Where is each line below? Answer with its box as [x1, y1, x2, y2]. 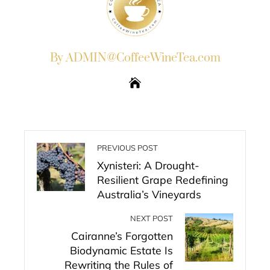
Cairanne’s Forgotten [71, 229, 173, 242]
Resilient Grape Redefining [97, 173, 228, 186]
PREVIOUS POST [97, 143, 158, 152]
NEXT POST [130, 213, 173, 223]
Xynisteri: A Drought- [97, 159, 199, 172]
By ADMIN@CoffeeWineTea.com [49, 51, 221, 66]
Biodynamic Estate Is [70, 243, 173, 257]
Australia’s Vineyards [97, 187, 201, 201]
